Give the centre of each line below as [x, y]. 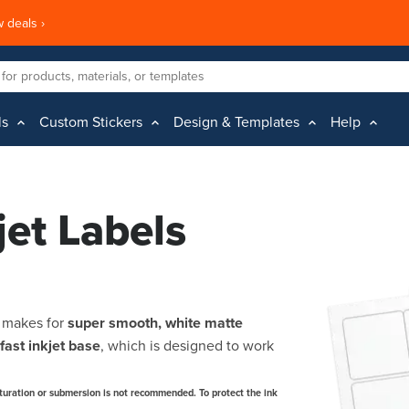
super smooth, [115, 323]
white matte [204, 323]
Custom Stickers [91, 122]
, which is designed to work [187, 346]
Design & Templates [236, 122]
